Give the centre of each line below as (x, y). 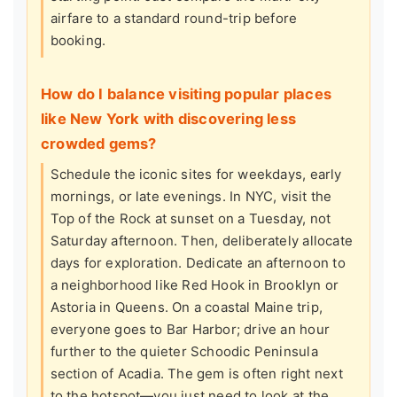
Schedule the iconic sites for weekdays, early (196, 175)
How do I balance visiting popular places (187, 94)
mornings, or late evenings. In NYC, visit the (191, 197)
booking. (78, 40)
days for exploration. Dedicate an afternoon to (198, 263)
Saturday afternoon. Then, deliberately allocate (201, 241)
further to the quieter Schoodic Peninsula (184, 352)
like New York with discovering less (168, 119)
